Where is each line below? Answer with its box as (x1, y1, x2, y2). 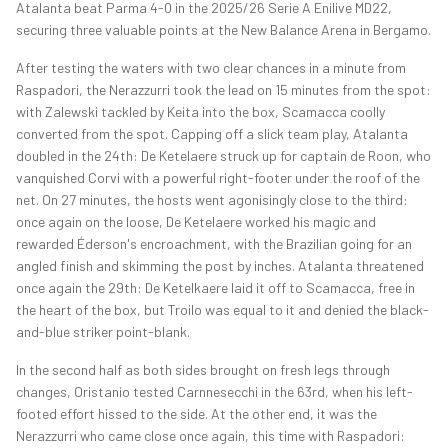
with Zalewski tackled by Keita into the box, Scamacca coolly (16, 103, 385, 121)
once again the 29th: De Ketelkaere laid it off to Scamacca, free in (16, 279, 415, 297)
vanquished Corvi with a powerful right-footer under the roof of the (16, 169, 420, 187)
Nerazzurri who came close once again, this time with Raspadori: (16, 427, 405, 445)
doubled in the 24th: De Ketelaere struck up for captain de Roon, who (16, 147, 431, 165)
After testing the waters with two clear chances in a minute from (16, 59, 406, 77)
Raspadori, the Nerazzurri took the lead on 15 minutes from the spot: (16, 81, 431, 99)
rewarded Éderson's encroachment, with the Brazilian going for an (16, 235, 412, 253)
